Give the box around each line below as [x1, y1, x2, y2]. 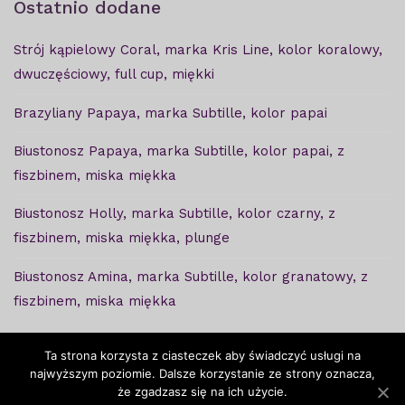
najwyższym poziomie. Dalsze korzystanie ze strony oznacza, [30, 366, 375, 381]
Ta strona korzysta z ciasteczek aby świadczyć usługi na [44, 348, 361, 363]
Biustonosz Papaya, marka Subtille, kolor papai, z [14, 143, 344, 160]
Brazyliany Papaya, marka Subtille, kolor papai [14, 104, 327, 121]
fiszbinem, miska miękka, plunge [14, 230, 230, 247]
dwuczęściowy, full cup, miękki [14, 66, 214, 83]
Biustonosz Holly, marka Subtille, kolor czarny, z [14, 205, 335, 222]
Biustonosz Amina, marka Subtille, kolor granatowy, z [14, 268, 368, 285]
